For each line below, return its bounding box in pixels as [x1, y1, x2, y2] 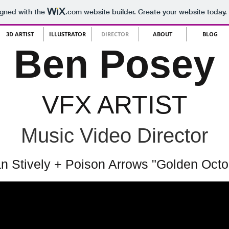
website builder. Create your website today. [81, 7, 227, 17]
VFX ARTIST [41, 90, 188, 119]
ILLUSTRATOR [49, 30, 86, 38]
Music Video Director [21, 124, 208, 147]
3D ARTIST [6, 30, 34, 38]
